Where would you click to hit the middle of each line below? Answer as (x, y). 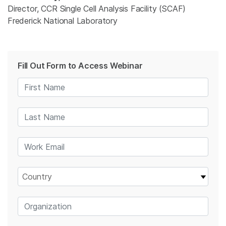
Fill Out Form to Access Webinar (80, 65)
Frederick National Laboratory (63, 20)
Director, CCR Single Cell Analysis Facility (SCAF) (97, 8)
